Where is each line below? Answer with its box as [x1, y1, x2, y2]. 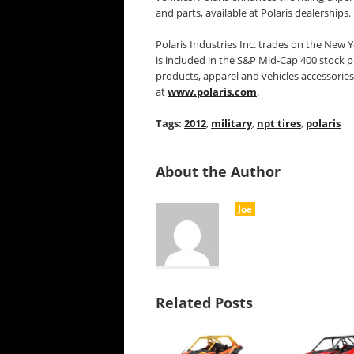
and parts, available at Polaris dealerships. [156, 6, 351, 20]
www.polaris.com [168, 85, 257, 99]
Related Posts [156, 293, 253, 312]
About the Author [156, 162, 281, 181]
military [211, 116, 252, 130]
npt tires [257, 116, 301, 130]
